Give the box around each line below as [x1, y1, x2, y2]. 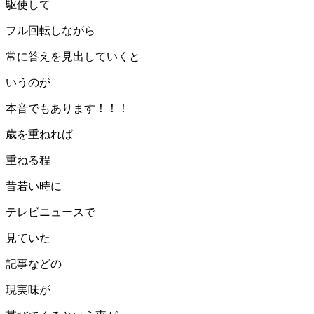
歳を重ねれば [6, 128, 73, 140]
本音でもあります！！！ [6, 102, 129, 114]
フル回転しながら [6, 24, 95, 36]
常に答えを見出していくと [6, 50, 140, 62]
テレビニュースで [6, 205, 95, 218]
